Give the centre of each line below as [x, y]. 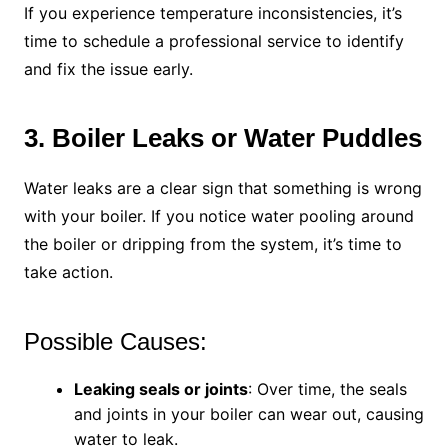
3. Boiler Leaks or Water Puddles [222, 138]
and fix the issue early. [108, 69]
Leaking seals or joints [160, 389]
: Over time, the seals [327, 389]
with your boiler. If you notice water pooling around [218, 216]
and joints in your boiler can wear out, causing [248, 414]
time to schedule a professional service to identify [213, 41]
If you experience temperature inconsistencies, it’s [212, 13]
